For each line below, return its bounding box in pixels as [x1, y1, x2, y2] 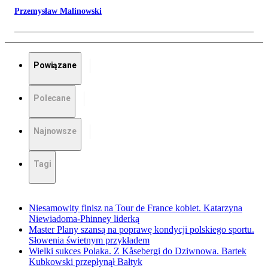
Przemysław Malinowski [14, 7, 102, 16]
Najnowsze [33, 126, 77, 136]
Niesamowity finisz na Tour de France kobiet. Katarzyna [29, 203, 242, 214]
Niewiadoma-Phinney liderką [29, 214, 139, 224]
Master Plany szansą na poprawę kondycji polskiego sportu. [29, 224, 254, 235]
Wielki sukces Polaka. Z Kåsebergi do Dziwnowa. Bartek [29, 246, 246, 257]
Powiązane [33, 60, 77, 71]
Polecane [33, 93, 71, 103]
